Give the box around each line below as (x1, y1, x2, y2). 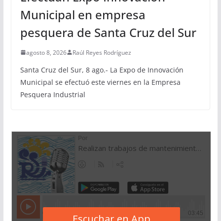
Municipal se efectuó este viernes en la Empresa (20, 77, 181, 87)
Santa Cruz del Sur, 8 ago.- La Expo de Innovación (20, 65, 184, 74)
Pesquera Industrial (20, 89, 85, 99)
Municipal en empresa (20, 6, 146, 23)
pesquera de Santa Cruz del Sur (20, 24, 196, 40)
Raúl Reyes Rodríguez (72, 48, 131, 57)
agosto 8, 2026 (26, 48, 67, 57)
